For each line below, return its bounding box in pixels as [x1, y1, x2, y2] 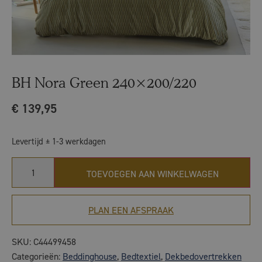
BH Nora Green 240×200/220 [12, 74, 196, 91]
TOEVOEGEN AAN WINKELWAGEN [86, 168, 219, 181]
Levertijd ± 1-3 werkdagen [12, 136, 106, 147]
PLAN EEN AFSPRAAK [88, 204, 174, 216]
